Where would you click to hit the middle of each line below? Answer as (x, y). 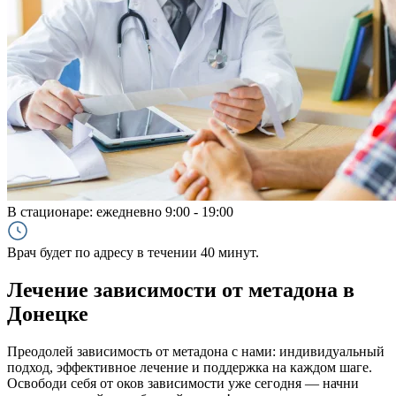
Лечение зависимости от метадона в (181, 289)
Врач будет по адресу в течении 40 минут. (133, 252)
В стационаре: (52, 212)
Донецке (48, 313)
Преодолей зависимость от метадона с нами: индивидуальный (196, 351)
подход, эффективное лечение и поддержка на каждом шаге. (190, 367)
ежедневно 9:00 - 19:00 (165, 212)
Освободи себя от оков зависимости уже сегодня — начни (183, 383)
